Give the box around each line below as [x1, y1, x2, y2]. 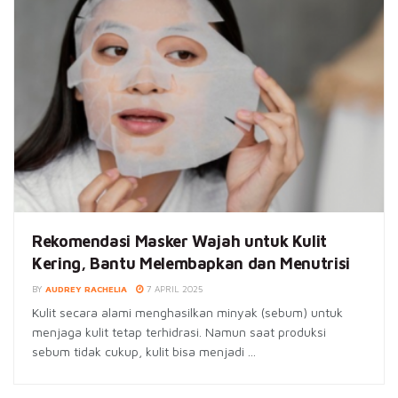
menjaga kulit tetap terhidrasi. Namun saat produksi [32, 324, 326, 340]
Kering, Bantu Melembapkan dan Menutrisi [32, 254, 350, 274]
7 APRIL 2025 [144, 283, 203, 295]
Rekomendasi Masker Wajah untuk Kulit [32, 232, 328, 251]
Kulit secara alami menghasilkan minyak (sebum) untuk [32, 305, 343, 321]
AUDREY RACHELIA [45, 283, 127, 295]
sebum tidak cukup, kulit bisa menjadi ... [32, 344, 256, 360]
